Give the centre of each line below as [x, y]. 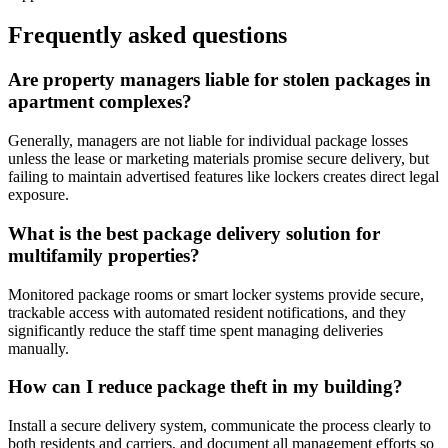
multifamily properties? [104, 255]
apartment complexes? [100, 102]
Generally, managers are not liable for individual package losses [208, 141]
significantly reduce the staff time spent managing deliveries [195, 330]
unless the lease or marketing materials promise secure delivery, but [218, 159]
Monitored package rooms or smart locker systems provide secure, [216, 294]
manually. [38, 348]
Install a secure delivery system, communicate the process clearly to [219, 425]
